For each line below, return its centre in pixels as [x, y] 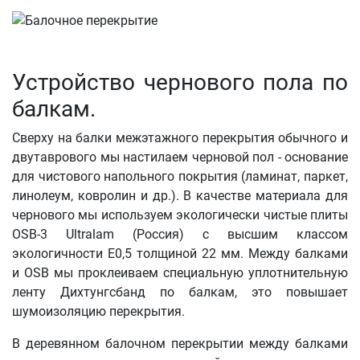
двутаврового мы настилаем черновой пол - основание [180, 157]
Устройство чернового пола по [180, 83]
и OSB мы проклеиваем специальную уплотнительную [180, 273]
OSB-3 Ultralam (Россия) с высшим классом [180, 235]
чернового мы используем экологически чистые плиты [180, 215]
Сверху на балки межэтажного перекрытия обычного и [180, 138]
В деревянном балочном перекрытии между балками [180, 344]
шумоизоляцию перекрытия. [98, 312]
